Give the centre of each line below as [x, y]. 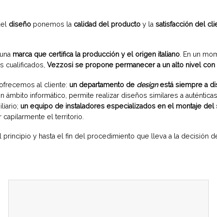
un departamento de [103, 85]
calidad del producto [107, 24]
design [147, 85]
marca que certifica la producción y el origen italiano [96, 54]
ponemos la [53, 24]
